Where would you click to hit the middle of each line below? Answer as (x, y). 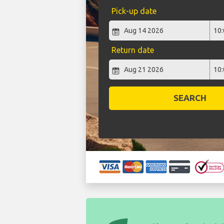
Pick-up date (134, 11)
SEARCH (190, 98)
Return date (132, 50)
